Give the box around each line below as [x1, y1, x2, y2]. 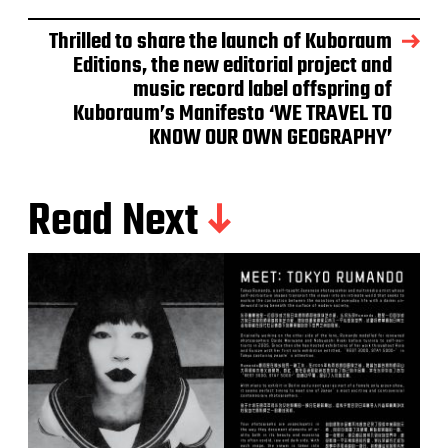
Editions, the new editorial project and [73, 49, 392, 84]
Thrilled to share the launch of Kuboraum [49, 25, 392, 60]
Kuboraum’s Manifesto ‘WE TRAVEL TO [73, 97, 392, 132]
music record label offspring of [133, 73, 392, 108]
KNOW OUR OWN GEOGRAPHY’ [149, 121, 392, 156]
